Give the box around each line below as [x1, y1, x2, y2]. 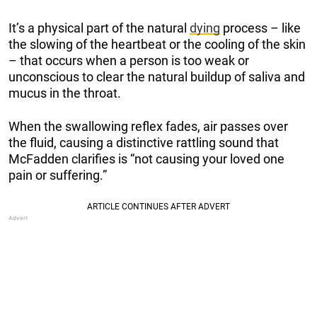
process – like [220, 20, 301, 35]
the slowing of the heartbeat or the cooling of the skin [8, 36, 306, 52]
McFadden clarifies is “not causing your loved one [8, 151, 284, 166]
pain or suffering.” [8, 167, 107, 183]
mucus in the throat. [8, 85, 121, 100]
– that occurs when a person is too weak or [8, 52, 249, 68]
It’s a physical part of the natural [8, 20, 190, 35]
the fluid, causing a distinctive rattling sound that [8, 134, 279, 150]
